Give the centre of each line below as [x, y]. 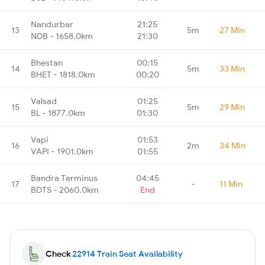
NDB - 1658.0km [62, 36]
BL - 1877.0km [58, 113]
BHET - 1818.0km [63, 74]
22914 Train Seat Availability [127, 253]
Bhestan [47, 62]
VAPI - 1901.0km [62, 151]
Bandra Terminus [64, 178]
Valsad [44, 101]
